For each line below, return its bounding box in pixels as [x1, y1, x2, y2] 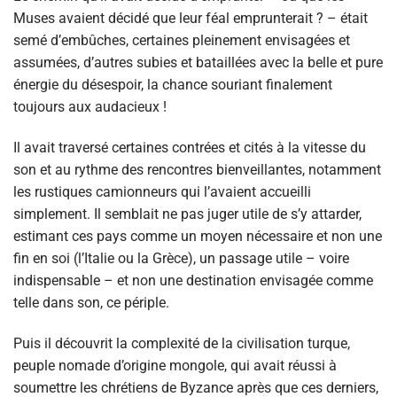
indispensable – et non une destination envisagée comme [13, 272, 373, 290]
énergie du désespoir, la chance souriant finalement [13, 76, 332, 94]
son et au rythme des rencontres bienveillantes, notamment [13, 161, 381, 179]
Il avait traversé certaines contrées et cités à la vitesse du [13, 139, 366, 157]
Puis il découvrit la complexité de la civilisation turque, [13, 335, 350, 353]
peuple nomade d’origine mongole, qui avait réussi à [13, 357, 337, 375]
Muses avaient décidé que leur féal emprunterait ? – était [13, 10, 368, 27]
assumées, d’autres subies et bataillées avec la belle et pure [13, 54, 383, 72]
